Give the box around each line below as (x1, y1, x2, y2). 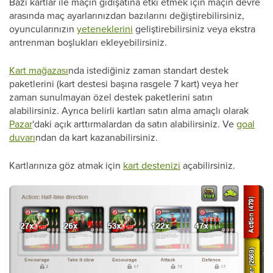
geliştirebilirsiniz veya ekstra (133, 22, 255, 35)
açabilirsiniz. (180, 158, 235, 172)
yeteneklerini (77, 22, 133, 35)
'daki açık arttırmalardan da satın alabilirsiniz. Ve (32, 117, 236, 130)
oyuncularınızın (9, 22, 77, 35)
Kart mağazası (9, 63, 68, 77)
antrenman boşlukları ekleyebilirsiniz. (9, 35, 167, 49)
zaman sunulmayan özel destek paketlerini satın (9, 90, 213, 104)
